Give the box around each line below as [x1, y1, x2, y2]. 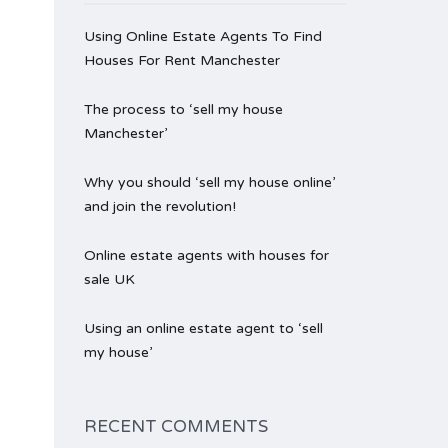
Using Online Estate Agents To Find [83, 28, 322, 45]
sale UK [83, 271, 135, 288]
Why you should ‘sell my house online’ [83, 174, 335, 191]
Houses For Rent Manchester [83, 52, 280, 69]
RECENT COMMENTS [83, 416, 268, 437]
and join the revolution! [83, 198, 236, 215]
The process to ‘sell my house [83, 101, 283, 118]
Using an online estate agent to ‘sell [83, 320, 323, 337]
